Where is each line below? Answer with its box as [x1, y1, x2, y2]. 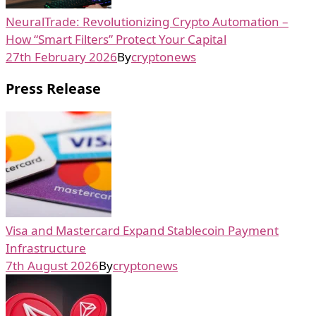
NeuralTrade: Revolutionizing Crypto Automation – [6, 13, 288, 30]
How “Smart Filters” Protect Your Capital [6, 30, 226, 47]
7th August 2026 [6, 257, 99, 274]
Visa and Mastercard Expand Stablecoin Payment [6, 221, 279, 238]
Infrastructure [6, 239, 86, 256]
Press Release [6, 78, 101, 98]
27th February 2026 [6, 48, 117, 65]
